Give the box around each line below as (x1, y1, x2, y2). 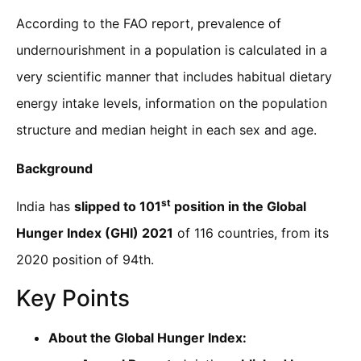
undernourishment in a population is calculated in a (16, 42, 327, 59)
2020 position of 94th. (16, 251, 154, 268)
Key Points (16, 284, 130, 312)
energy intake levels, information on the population (16, 95, 327, 112)
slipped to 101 (74, 198, 161, 215)
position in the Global (171, 198, 306, 215)
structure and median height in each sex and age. (16, 122, 317, 139)
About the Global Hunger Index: (48, 329, 247, 346)
